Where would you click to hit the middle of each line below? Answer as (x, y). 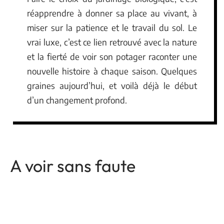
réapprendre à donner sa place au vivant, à (112, 13)
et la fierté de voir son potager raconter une (112, 56)
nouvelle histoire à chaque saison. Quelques (112, 71)
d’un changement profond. (77, 100)
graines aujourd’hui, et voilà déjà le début (112, 85)
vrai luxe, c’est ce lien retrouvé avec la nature (112, 42)
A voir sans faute (73, 165)
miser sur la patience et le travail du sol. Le (112, 27)
